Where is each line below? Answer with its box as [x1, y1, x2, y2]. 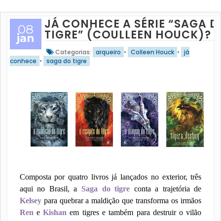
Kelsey [19, 196, 41, 205]
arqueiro [95, 48, 121, 56]
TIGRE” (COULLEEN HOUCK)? [44, 27, 211, 42]
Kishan [43, 208, 67, 217]
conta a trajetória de [130, 184, 202, 193]
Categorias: [53, 48, 93, 56]
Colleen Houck [130, 48, 174, 56]
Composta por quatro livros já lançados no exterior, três [19, 173, 202, 181]
